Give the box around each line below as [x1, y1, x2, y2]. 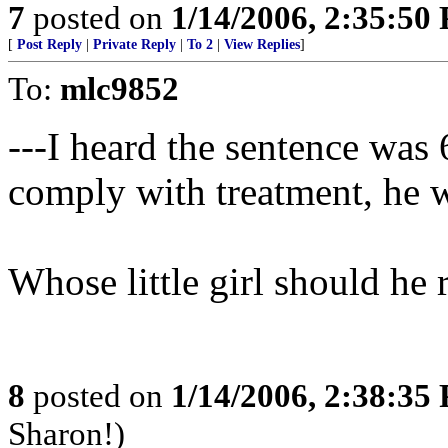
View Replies [224, 37, 300, 52]
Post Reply [17, 37, 82, 52]
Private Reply [93, 37, 176, 52]
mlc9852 [60, 70, 179, 107]
